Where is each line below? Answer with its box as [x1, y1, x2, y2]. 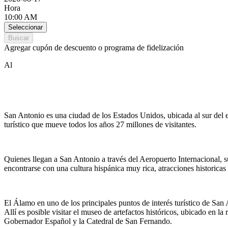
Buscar [8, 34, 29, 42]
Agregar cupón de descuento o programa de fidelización [4, 43, 184, 52]
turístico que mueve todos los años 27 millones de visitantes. [4, 120, 196, 129]
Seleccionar [8, 23, 43, 31]
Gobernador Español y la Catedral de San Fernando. [4, 217, 172, 226]
